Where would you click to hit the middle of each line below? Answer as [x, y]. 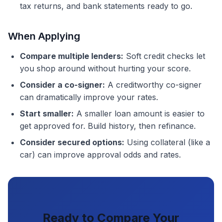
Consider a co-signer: [62, 85]
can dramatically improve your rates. [89, 97]
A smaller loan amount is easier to [139, 113]
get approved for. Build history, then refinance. [108, 126]
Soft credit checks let [164, 56]
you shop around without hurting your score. [105, 68]
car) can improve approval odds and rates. [100, 155]
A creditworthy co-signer [153, 85]
